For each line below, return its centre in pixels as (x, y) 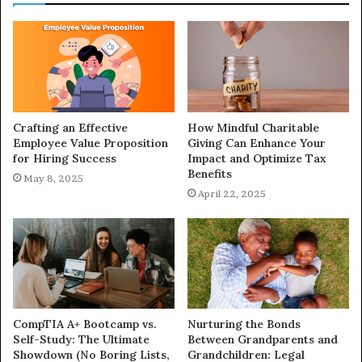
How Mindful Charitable (253, 127)
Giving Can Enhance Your (257, 143)
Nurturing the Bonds (244, 324)
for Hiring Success (65, 158)
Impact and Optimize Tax (257, 158)
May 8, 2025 (53, 178)
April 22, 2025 (232, 193)
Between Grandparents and (263, 340)
